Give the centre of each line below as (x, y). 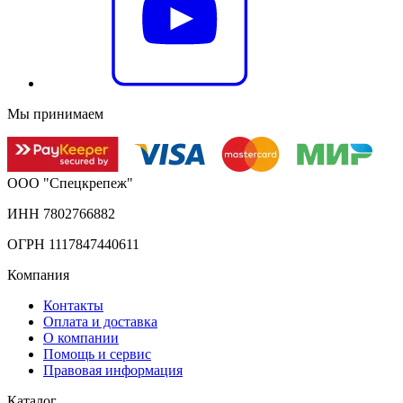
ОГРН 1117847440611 (73, 244)
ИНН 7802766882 (61, 213)
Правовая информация (113, 370)
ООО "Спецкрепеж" (70, 183)
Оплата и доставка (100, 321)
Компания (38, 274)
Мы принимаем (55, 113)
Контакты (73, 305)
